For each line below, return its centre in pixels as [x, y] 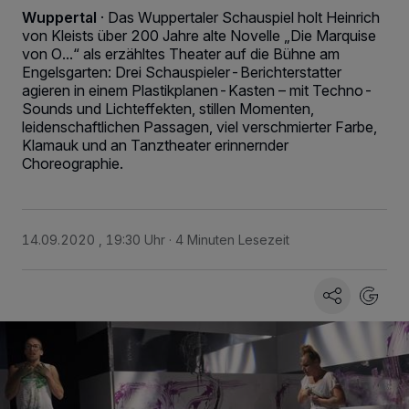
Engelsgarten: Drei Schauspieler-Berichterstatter [182, 72]
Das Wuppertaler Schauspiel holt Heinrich [244, 17]
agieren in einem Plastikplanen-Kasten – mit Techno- [198, 90]
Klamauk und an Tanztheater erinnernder [155, 145]
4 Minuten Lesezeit [232, 240]
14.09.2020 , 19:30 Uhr [94, 240]
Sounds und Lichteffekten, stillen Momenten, [168, 109]
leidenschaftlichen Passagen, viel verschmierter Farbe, [199, 127]
